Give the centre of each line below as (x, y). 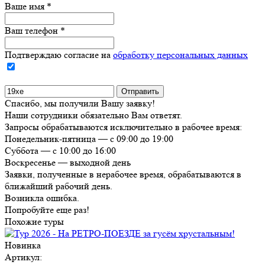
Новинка (23, 245)
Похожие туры (34, 222)
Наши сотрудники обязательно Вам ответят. (93, 115)
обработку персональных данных (180, 55)
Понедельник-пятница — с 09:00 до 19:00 (89, 139)
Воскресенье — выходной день (68, 163)
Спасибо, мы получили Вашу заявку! (80, 104)
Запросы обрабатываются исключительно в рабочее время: (123, 127)
